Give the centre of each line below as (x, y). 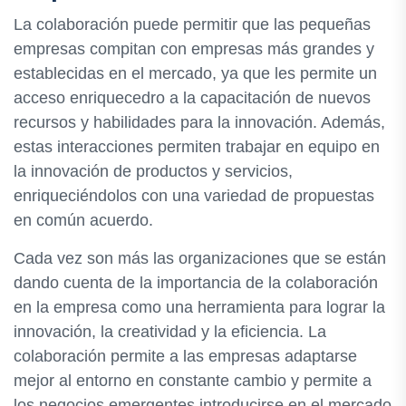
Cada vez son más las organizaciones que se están (200, 259)
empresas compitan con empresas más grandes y (194, 49)
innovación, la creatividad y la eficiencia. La (170, 332)
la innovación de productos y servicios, (153, 172)
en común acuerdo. (83, 221)
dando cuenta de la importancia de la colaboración (196, 283)
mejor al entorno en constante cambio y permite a (193, 381)
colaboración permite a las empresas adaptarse (185, 357)
